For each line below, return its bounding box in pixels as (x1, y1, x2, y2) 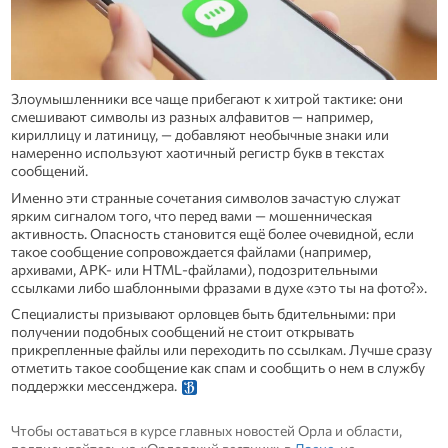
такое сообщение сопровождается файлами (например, (10, 242, 371, 260)
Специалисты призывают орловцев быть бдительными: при (10, 305, 396, 323)
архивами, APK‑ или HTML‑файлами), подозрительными (10, 260, 378, 278)
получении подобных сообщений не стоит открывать (10, 323, 354, 341)
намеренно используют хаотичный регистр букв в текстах (10, 144, 384, 162)
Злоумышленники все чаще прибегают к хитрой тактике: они (10, 90, 403, 108)
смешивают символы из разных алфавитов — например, (10, 108, 373, 126)
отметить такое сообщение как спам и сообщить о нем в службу (10, 359, 425, 377)
